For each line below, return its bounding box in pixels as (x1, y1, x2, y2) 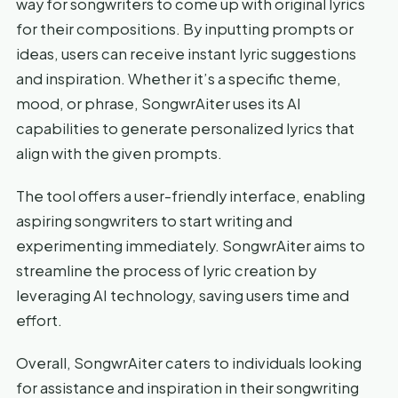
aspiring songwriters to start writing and (16, 211, 292, 230)
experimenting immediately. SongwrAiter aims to (16, 235, 365, 255)
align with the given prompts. (16, 143, 222, 163)
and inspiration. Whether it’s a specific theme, (16, 68, 341, 88)
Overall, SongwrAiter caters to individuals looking (16, 353, 362, 372)
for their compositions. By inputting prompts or (16, 19, 354, 38)
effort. (16, 310, 62, 330)
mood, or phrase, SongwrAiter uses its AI (16, 93, 301, 113)
